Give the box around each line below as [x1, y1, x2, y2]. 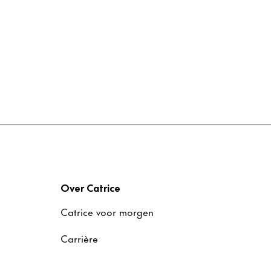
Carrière [60, 230, 98, 246]
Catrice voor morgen [60, 203, 154, 219]
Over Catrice [60, 179, 120, 195]
